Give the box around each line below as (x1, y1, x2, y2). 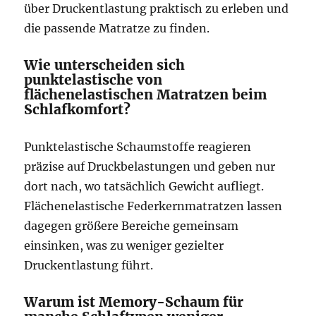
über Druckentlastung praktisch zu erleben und (24, 1, 289, 16)
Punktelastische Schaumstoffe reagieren (24, 140, 252, 154)
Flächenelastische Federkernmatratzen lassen (24, 199, 283, 213)
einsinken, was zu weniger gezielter (24, 238, 224, 253)
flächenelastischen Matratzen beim (24, 86, 267, 103)
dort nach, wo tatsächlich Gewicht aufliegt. (24, 179, 265, 193)
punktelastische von (24, 71, 163, 88)
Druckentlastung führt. (24, 258, 154, 272)
